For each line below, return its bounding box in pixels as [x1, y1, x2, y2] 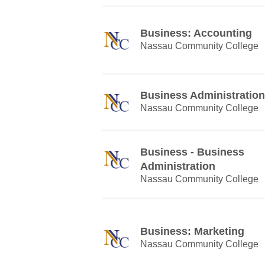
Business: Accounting [140, 27, 252, 39]
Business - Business [140, 146, 244, 158]
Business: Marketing [140, 225, 244, 237]
